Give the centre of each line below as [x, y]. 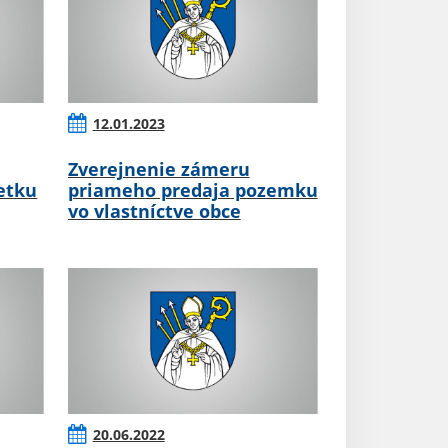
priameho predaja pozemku [192, 190]
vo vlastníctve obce [154, 211]
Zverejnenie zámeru [158, 169]
